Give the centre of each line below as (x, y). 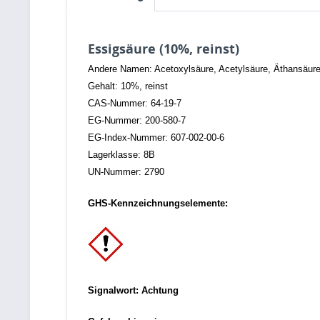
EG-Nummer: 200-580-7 (137, 120)
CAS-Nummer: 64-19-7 (135, 103)
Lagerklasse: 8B (121, 155)
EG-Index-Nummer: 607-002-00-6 (156, 137)
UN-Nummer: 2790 (126, 172)
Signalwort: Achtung (133, 290)
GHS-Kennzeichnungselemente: (158, 203)
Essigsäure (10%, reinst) (164, 49)
